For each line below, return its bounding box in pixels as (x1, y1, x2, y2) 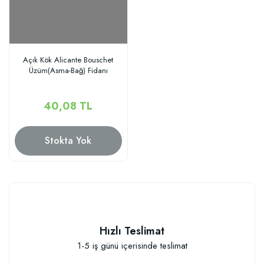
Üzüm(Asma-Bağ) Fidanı (28, 64, 108, 76)
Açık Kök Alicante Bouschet (23, 54, 114, 65)
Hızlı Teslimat (100, 223, 164, 239)
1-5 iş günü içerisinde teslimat (77, 239, 187, 252)
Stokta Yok (45, 133, 92, 147)
